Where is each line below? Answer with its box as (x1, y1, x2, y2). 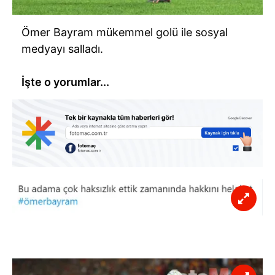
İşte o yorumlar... (21, 76, 109, 89)
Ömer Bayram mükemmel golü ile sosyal (21, 26, 228, 39)
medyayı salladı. (21, 42, 103, 56)
